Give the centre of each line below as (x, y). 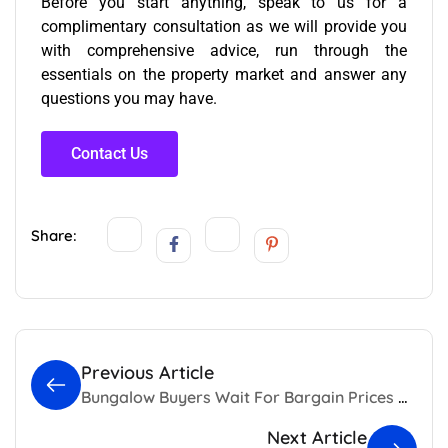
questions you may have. (131, 98)
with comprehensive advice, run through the (224, 50)
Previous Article (147, 372)
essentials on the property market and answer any (224, 74)
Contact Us (109, 153)
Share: (54, 235)
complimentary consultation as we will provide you (224, 26)
